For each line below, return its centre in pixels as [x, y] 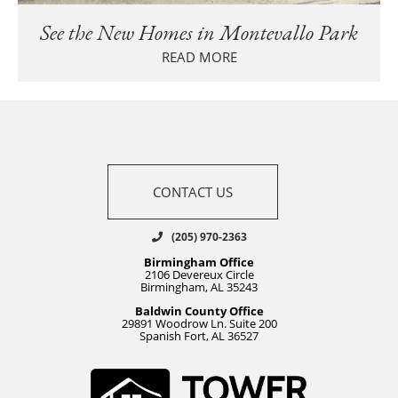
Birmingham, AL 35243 [199, 287]
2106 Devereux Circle [199, 274]
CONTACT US [192, 191]
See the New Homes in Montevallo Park [199, 33]
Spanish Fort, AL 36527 [199, 335]
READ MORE [199, 57]
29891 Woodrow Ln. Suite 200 [199, 323]
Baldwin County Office [199, 310]
